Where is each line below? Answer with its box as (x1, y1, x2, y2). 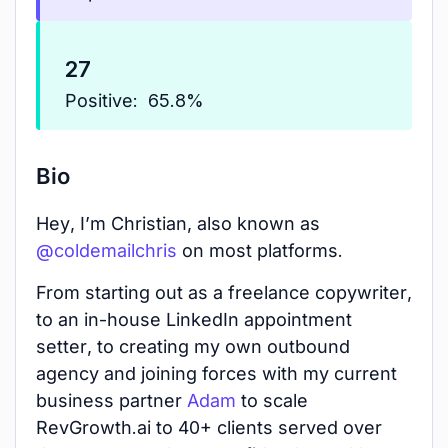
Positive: (65, 89, 148, 111)
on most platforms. (177, 240, 343, 261)
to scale (236, 390, 308, 411)
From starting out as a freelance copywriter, (36, 282, 412, 303)
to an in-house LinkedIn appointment (36, 309, 352, 330)
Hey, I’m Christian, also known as (36, 213, 320, 234)
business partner (36, 390, 187, 411)
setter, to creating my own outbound (36, 336, 350, 357)
